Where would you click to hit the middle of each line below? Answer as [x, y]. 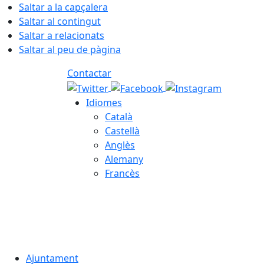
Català [119, 116]
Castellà [122, 131]
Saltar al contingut [60, 21]
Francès [122, 173]
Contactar [89, 73]
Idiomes [104, 102]
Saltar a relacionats [62, 35]
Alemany [124, 159]
